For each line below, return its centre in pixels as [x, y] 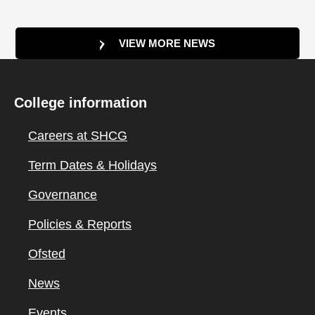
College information [81, 103]
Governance [63, 195]
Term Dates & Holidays [92, 165]
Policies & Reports [80, 224]
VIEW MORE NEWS [167, 43]
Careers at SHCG [78, 136]
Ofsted [47, 254]
